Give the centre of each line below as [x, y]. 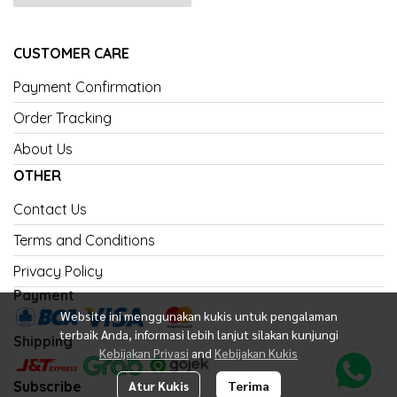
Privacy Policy [58, 271]
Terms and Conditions [84, 240]
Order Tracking [62, 118]
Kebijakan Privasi [144, 353]
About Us [43, 149]
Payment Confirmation [87, 87]
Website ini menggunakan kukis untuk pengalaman [198, 315]
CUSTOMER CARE [71, 53]
